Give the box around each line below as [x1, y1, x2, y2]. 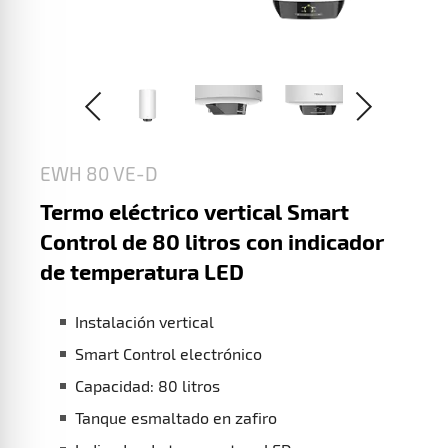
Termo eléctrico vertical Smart [40, 197, 349, 224]
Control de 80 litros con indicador [40, 227, 384, 254]
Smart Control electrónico [75, 343, 262, 363]
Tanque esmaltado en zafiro [75, 407, 277, 427]
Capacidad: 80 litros [75, 375, 220, 395]
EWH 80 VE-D [40, 161, 158, 185]
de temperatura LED [40, 257, 244, 284]
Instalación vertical [75, 311, 214, 331]
